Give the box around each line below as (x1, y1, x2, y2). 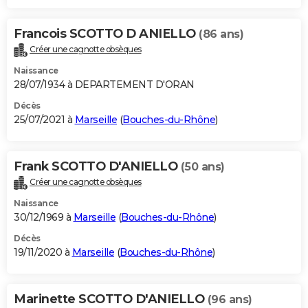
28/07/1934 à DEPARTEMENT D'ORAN (14, 78, 195, 91)
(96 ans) (207, 293, 252, 307)
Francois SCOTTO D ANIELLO (14, 26, 199, 42)
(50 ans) (180, 160, 225, 174)
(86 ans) (199, 27, 243, 41)
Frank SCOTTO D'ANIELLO (14, 159, 181, 175)
